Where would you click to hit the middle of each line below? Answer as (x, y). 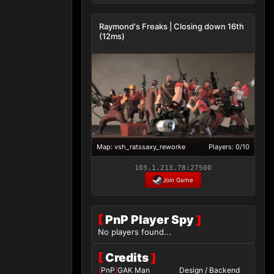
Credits (127, 257)
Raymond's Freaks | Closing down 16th (172, 27)
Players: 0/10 (229, 146)
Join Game (178, 180)
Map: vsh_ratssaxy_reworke (141, 146)
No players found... (135, 231)
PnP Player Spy (150, 219)
